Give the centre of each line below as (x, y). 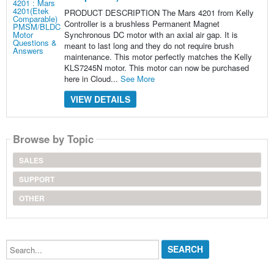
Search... (21, 243)
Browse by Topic (53, 139)
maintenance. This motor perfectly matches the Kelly (158, 56)
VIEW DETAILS (100, 99)
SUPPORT (36, 179)
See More (137, 78)
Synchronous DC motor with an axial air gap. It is (151, 34)
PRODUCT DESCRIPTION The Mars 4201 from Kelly (159, 12)
